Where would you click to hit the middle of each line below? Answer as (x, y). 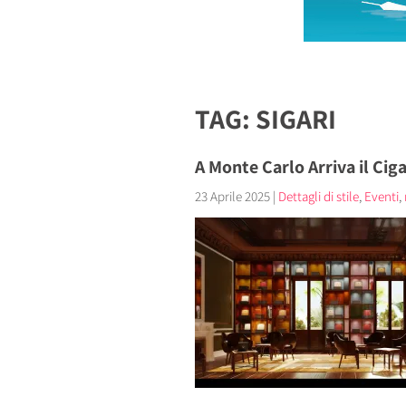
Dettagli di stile (318, 196)
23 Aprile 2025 (232, 196)
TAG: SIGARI (265, 119)
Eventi (381, 196)
